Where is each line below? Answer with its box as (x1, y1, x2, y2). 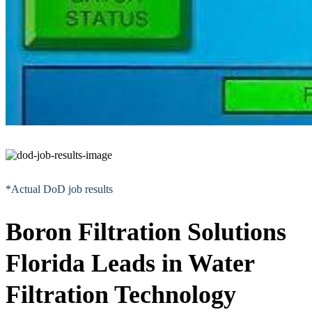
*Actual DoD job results (6, 182, 113, 195)
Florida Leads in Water (6, 249, 254, 277)
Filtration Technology (6, 280, 236, 309)
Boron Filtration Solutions (6, 217, 286, 246)
